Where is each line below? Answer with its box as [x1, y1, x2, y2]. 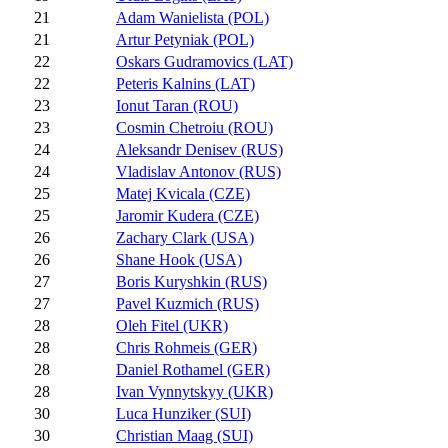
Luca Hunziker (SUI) [116, 405, 251, 423]
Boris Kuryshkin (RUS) [116, 273, 267, 291]
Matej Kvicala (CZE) [116, 185, 250, 203]
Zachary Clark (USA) [116, 229, 254, 247]
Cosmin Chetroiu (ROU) [116, 119, 273, 137]
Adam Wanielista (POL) [116, 9, 269, 27]
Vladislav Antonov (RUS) [116, 163, 281, 181]
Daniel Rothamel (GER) [116, 361, 270, 379]
